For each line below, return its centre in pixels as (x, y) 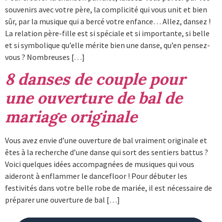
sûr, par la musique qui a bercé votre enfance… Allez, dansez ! (108, 21)
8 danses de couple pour (95, 79)
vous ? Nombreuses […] (45, 57)
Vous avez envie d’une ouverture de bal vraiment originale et (106, 140)
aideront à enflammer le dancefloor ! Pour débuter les (96, 176)
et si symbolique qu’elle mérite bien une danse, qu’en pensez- (108, 45)
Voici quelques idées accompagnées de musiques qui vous (100, 164)
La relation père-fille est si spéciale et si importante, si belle (107, 33)
